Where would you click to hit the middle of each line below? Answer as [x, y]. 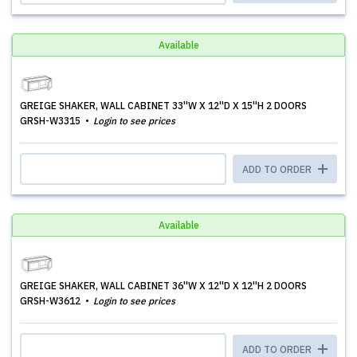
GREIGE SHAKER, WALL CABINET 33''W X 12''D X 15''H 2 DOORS [163, 106]
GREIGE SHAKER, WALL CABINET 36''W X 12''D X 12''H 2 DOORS [163, 286]
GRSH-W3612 [51, 301]
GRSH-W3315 [51, 121]
